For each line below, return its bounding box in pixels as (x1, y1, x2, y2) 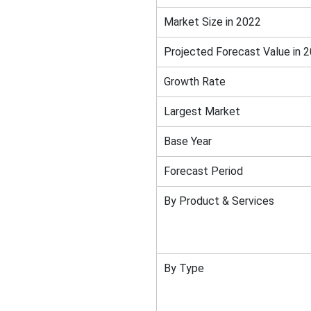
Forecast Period (163, 165, 243, 178)
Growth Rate (163, 75, 226, 88)
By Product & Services (163, 194, 274, 208)
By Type (163, 262, 204, 275)
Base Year (163, 135, 212, 148)
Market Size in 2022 (163, 15, 261, 28)
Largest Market (163, 105, 240, 118)
